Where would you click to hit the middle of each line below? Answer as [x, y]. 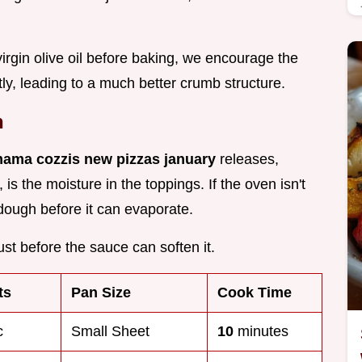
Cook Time [255, 292]
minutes [261, 331]
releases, [247, 159]
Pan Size [101, 292]
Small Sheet [110, 331]
